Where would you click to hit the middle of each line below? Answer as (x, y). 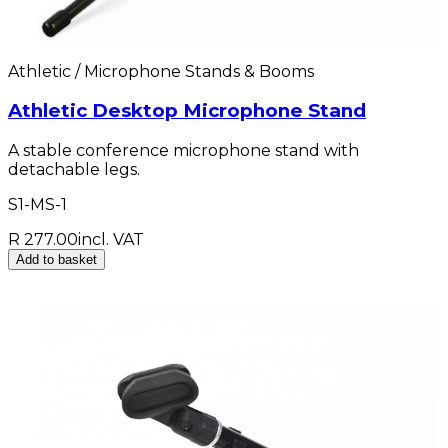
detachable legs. (74, 170)
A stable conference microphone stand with (183, 151)
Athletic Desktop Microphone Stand (187, 111)
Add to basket (56, 260)
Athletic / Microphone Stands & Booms (161, 71)
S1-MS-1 (37, 205)
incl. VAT (111, 240)
